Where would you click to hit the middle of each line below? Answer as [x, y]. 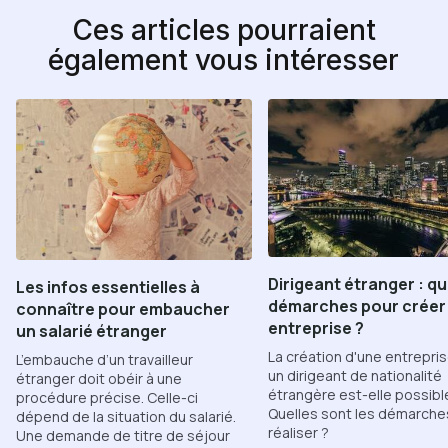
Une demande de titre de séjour [123, 436]
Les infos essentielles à [108, 287]
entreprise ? [316, 327]
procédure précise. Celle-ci [107, 398]
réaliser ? [298, 432]
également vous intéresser [224, 60]
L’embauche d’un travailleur [104, 360]
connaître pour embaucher [123, 309]
